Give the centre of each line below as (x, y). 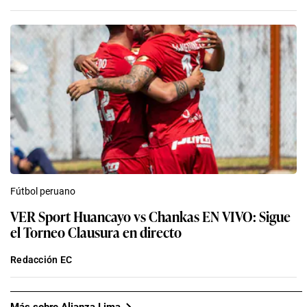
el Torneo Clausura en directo (96, 232)
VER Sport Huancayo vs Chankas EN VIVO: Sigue (150, 216)
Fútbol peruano (43, 192)
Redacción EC (41, 260)
